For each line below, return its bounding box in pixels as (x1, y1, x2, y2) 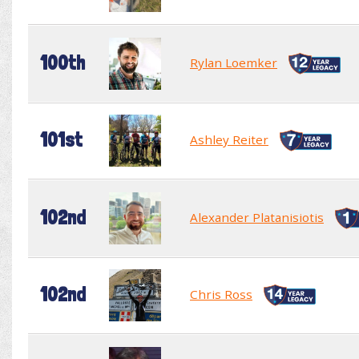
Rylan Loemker (190, 54, 277, 71)
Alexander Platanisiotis (190, 208, 324, 225)
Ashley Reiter (190, 131, 268, 147)
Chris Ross (190, 285, 252, 302)
